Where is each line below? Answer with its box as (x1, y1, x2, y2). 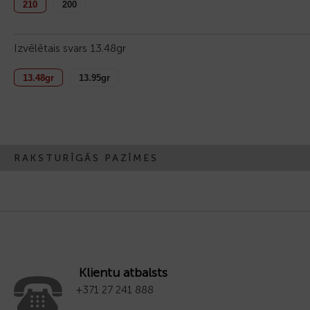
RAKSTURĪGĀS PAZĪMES (14, 152, 158, 164)
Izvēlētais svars (14, 41, 90, 55)
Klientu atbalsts (79, 264, 167, 280)
